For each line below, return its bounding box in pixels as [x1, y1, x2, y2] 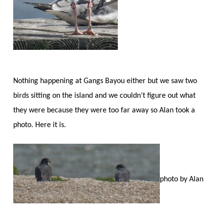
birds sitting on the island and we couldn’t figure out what [13, 91, 196, 100]
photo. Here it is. [13, 121, 66, 129]
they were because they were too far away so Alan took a [13, 106, 195, 114]
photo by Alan [159, 175, 203, 183]
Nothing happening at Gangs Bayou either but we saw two [13, 77, 197, 85]
